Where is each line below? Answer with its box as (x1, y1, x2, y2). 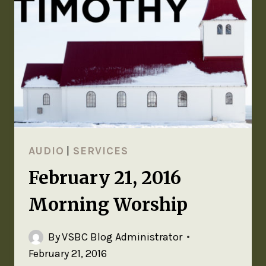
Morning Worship (28, 193, 188, 216)
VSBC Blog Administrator (62, 230, 183, 244)
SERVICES (73, 144, 128, 158)
